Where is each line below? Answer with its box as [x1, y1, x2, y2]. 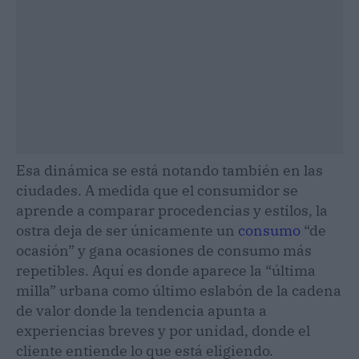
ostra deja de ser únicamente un [16, 220, 238, 240]
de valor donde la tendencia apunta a [16, 301, 267, 320]
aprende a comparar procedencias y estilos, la [16, 200, 328, 220]
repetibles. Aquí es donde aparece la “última [16, 260, 316, 280]
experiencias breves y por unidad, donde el [16, 321, 310, 340]
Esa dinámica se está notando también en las [16, 160, 323, 179]
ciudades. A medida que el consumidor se [16, 180, 298, 200]
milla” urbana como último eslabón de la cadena [16, 280, 341, 300]
